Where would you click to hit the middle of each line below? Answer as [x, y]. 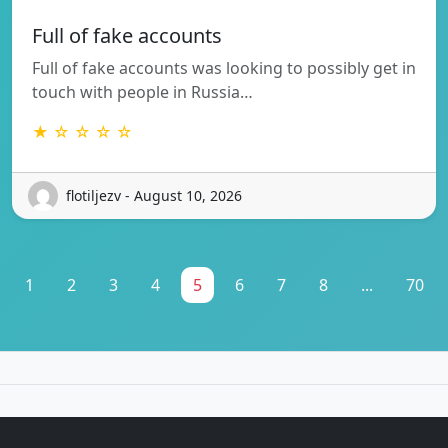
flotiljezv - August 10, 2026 [154, 196]
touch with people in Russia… [142, 91]
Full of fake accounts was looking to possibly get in [224, 67]
